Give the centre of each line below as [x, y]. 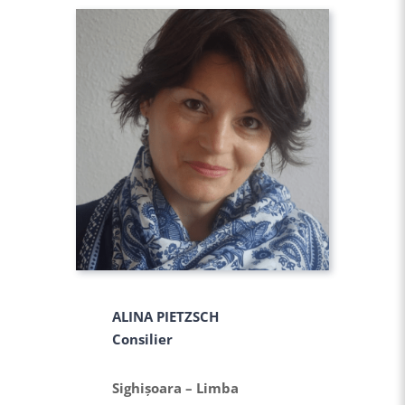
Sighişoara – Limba [175, 388]
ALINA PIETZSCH [165, 317]
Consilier [142, 339]
